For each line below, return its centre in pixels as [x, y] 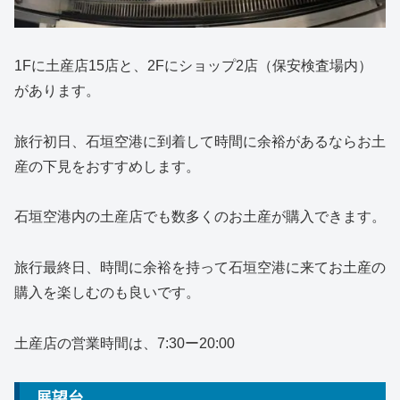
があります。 [57, 90]
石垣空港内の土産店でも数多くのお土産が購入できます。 [200, 217]
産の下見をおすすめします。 [107, 166]
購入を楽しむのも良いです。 [107, 293]
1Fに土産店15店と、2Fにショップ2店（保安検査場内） [193, 65]
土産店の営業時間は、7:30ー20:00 [125, 343]
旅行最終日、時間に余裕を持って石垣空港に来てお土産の [200, 268]
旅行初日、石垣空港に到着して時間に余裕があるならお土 [200, 141]
